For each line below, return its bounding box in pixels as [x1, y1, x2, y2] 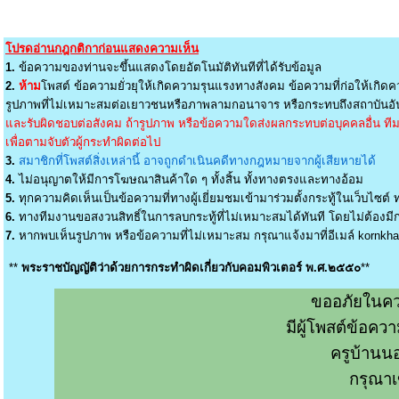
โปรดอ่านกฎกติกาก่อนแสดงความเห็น [5, 42, 199, 55]
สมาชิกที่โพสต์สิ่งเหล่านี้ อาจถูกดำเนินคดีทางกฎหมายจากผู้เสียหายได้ [19, 154, 376, 167]
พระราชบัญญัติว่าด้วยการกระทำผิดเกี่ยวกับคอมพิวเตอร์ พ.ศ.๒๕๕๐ [21, 261, 361, 274]
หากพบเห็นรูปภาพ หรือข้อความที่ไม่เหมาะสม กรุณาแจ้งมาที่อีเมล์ [15, 229, 358, 242]
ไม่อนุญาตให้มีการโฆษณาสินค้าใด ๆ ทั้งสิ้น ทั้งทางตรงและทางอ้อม [15, 173, 363, 186]
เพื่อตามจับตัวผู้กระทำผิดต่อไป [5, 135, 160, 149]
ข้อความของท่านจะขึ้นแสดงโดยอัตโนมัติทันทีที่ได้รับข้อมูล [15, 61, 322, 74]
